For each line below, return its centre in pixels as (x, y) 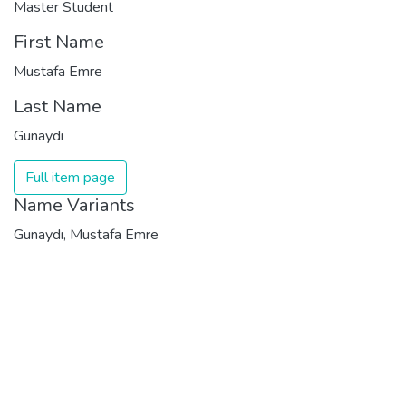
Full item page (70, 177)
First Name (59, 42)
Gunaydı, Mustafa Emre (86, 234)
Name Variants (74, 205)
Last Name (58, 106)
